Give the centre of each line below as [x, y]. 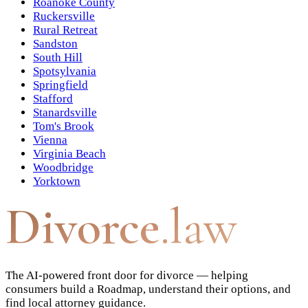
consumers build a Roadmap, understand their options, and [148, 289]
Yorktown [57, 181]
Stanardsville [65, 113]
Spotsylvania [65, 71]
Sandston [55, 44]
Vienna [50, 140]
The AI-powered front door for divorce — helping [127, 275]
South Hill [58, 58]
